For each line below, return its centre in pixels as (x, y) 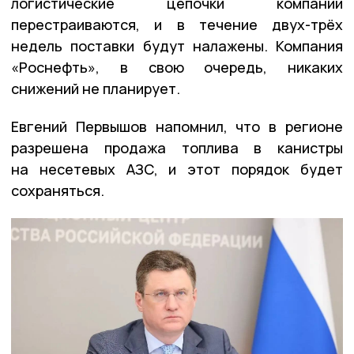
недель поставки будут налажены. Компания (177, 45)
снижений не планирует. (96, 88)
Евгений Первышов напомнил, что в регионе (177, 126)
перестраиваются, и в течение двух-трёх (177, 24)
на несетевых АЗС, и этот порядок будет (177, 169)
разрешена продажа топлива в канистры (177, 147)
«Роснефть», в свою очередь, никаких (177, 67)
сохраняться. (58, 190)
